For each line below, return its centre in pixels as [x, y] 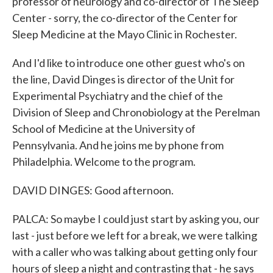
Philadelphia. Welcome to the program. [104, 161]
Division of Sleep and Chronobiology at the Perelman [136, 112]
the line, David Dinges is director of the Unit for [123, 79]
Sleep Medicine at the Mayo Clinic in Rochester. [125, 34]
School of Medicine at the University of [104, 129]
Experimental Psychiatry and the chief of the [118, 96]
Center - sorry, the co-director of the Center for [125, 18]
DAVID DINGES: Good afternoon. [93, 190]
